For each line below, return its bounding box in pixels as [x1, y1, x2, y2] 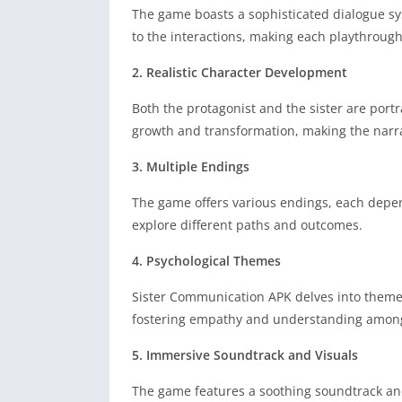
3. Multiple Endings [132, 158, 249, 176]
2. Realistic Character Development [132, 64, 347, 82]
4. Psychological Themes [132, 252, 281, 270]
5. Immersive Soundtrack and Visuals [132, 346, 358, 364]
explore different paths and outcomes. [132, 216, 363, 234]
